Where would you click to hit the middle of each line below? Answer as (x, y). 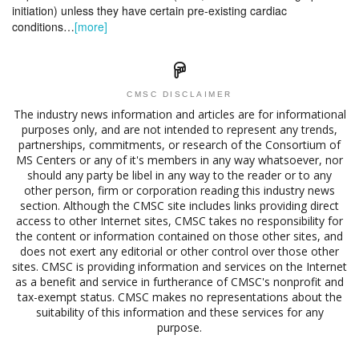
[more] (91, 27)
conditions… (43, 27)
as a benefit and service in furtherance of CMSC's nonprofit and (179, 282)
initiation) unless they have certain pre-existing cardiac (149, 11)
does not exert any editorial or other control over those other (179, 252)
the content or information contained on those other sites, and (179, 236)
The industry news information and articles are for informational (179, 115)
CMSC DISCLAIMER (179, 95)
